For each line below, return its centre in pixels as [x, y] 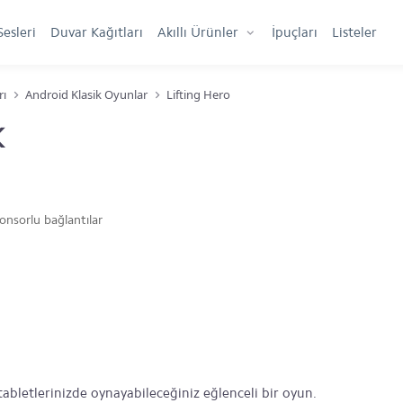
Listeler [354, 32]
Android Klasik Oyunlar [86, 94]
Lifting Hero [198, 94]
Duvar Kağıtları [97, 32]
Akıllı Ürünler [198, 32]
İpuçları [295, 32]
